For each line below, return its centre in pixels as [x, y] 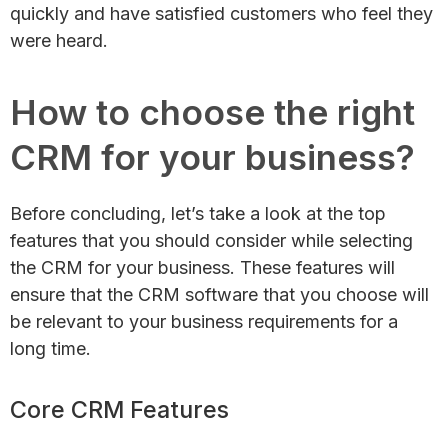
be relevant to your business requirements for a [204, 321]
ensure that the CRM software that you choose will [219, 294]
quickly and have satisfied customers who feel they [221, 13]
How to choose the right [212, 111]
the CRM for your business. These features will [202, 267]
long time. [50, 348]
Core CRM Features [119, 409]
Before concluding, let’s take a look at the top [198, 213]
